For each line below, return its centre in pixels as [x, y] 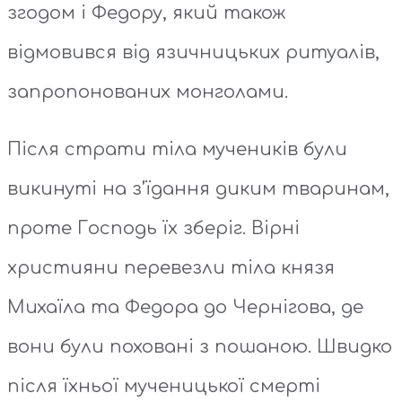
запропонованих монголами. [148, 92]
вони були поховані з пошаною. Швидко [200, 347]
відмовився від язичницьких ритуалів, [193, 53]
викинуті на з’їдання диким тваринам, [198, 189]
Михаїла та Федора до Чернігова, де [185, 308]
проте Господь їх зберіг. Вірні [153, 229]
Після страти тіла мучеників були [177, 150]
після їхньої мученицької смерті [164, 387]
